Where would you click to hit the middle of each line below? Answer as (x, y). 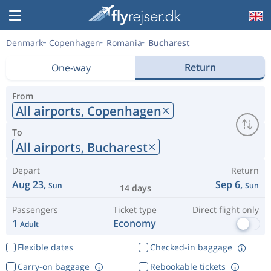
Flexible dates (45, 247)
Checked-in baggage (191, 247)
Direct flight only (225, 210)
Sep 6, (230, 184)
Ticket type (135, 210)
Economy (135, 223)
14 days (135, 188)
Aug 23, (30, 184)
